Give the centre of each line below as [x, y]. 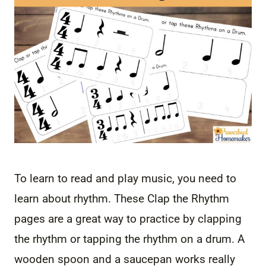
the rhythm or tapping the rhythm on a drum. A [129, 239]
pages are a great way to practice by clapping [128, 218]
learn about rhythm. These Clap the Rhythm [122, 198]
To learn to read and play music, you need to [125, 178]
